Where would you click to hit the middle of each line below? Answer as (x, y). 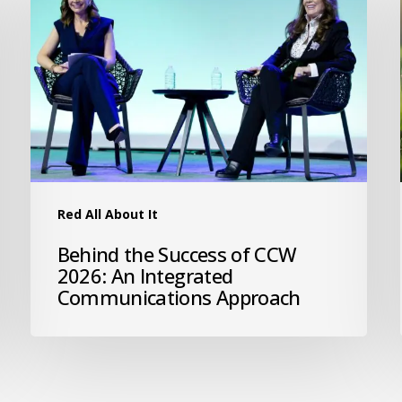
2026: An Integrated (145, 276)
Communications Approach (179, 297)
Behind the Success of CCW (177, 254)
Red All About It (107, 214)
